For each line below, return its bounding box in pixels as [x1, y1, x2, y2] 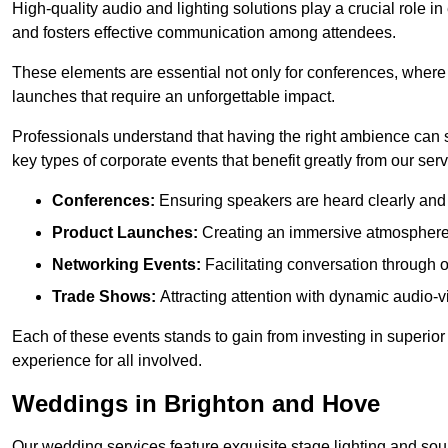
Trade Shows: [52, 288, 160, 306]
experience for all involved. [12, 352, 202, 370]
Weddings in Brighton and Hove [12, 390, 380, 418]
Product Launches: [52, 224, 198, 242]
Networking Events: [52, 256, 201, 274]
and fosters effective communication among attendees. [12, 24, 396, 42]
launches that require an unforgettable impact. [12, 88, 335, 106]
